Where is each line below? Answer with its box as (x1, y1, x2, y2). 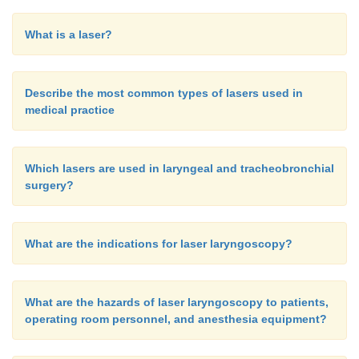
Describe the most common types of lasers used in (25, 87, 303, 99)
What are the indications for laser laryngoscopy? (25, 237, 292, 250)
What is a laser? (25, 28, 112, 41)
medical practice (25, 103, 115, 116)
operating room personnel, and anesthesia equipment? (25, 313, 327, 325)
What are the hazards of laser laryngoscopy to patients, (25, 296, 329, 309)
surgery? (25, 179, 74, 192)
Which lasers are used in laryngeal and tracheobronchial (25, 162, 334, 175)
